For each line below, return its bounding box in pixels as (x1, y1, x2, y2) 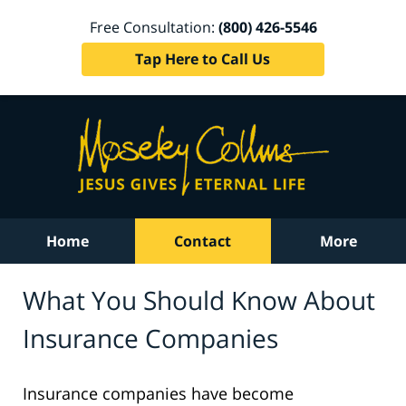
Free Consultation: (89, 16, 218, 37)
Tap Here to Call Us (135, 48, 271, 69)
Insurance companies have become (23, 382, 294, 404)
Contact (174, 231, 232, 251)
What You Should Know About (23, 282, 375, 317)
